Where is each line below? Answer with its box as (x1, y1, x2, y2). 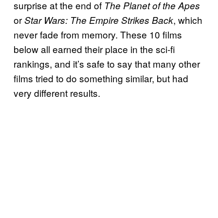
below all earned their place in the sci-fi (14, 42, 175, 55)
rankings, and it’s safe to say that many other (14, 56, 200, 70)
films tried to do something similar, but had (14, 71, 188, 85)
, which (173, 13, 202, 26)
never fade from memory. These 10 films (14, 27, 182, 41)
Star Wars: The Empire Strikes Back (22, 13, 173, 26)
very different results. (14, 86, 100, 99)
